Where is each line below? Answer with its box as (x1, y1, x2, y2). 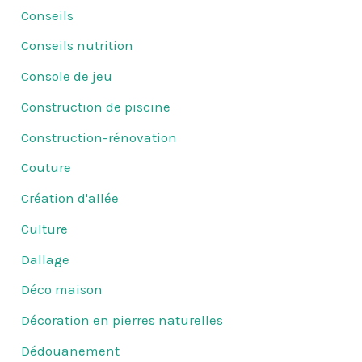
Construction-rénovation (21, 128, 178, 145)
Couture (21, 159, 72, 176)
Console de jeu (21, 68, 113, 85)
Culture (21, 220, 69, 237)
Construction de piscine (21, 98, 171, 115)
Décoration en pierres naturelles (21, 312, 224, 329)
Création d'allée (21, 190, 120, 207)
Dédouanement (21, 342, 120, 359)
